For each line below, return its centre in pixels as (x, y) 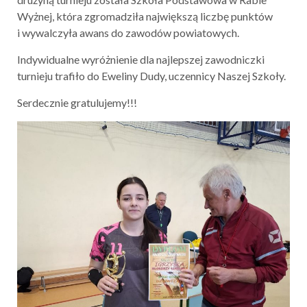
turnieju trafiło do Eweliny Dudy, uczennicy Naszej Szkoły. (151, 76)
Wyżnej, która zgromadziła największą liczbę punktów (145, 16)
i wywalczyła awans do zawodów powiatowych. (128, 33)
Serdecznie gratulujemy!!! (77, 103)
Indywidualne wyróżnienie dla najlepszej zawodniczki (141, 60)
